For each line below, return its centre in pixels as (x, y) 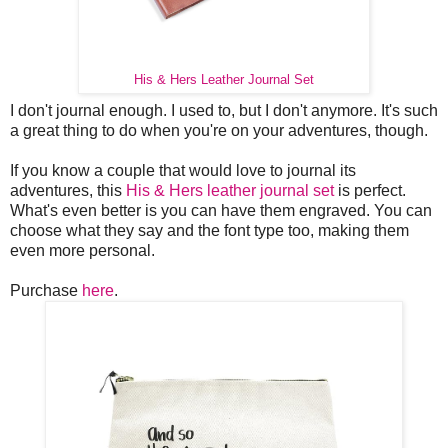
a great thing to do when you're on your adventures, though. (219, 131)
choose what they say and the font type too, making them (209, 231)
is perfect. (370, 191)
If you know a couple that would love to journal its (183, 171)
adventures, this (68, 191)
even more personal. (82, 251)
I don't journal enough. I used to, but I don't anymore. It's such (224, 111)
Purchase (46, 291)
